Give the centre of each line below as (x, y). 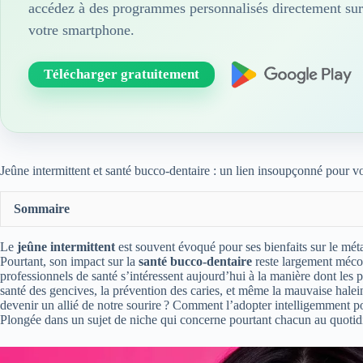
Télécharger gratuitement (122, 74)
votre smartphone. (81, 30)
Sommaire (42, 209)
